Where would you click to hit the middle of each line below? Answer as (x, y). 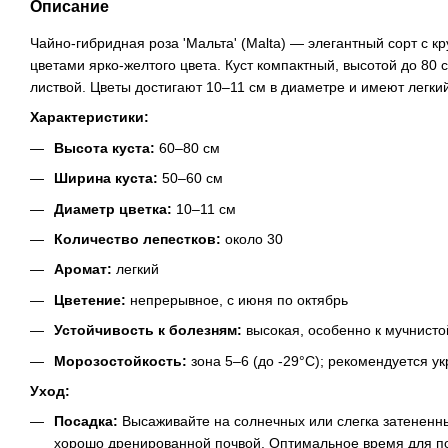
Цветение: (90, 299)
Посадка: (86, 421)
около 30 (252, 238)
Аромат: (83, 269)
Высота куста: (104, 147)
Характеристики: (89, 117)
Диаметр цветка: (113, 208)
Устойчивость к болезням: (148, 330)
